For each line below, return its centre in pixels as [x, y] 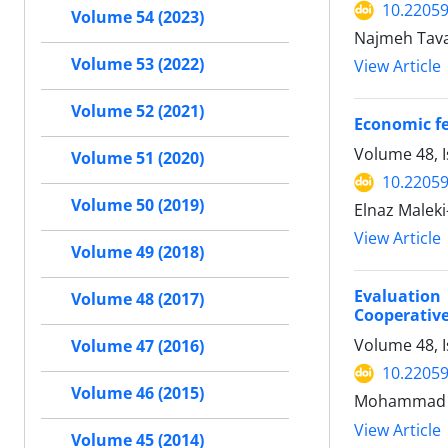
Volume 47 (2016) [137, 346]
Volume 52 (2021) [137, 111]
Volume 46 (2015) [137, 393]
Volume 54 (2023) [137, 17]
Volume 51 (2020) [137, 158]
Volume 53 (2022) [137, 64]
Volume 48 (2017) [137, 299]
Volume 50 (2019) [137, 205]
